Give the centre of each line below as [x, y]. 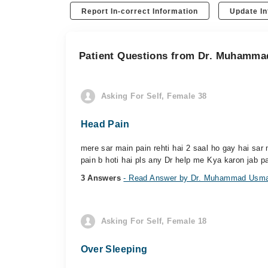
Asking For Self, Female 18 [154, 221]
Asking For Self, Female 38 [154, 96]
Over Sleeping [114, 249]
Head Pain [105, 124]
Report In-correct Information [140, 11]
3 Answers [102, 178]
